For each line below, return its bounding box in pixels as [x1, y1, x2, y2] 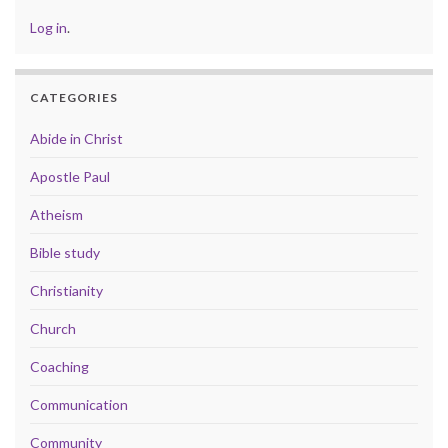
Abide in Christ [30, 129, 123, 147]
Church [30, 319, 76, 337]
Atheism [30, 205, 83, 223]
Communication [30, 395, 128, 413]
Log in [30, 18, 67, 36]
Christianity [30, 281, 103, 299]
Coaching [30, 357, 89, 375]
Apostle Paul [30, 167, 110, 185]
